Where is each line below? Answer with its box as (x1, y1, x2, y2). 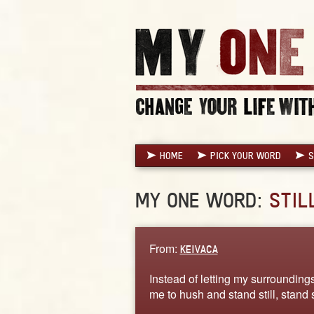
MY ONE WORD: (135, 187, 269, 212)
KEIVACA (179, 242, 218, 256)
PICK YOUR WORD (210, 149, 281, 161)
